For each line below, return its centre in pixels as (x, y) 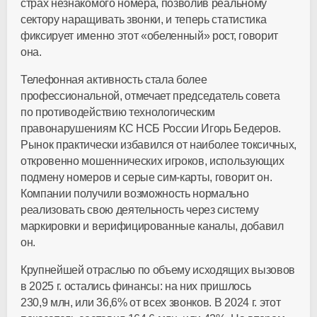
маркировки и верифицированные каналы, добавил (152, 226)
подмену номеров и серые (89, 177)
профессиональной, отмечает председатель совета (150, 96)
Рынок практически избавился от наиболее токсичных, (158, 145)
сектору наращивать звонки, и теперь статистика (144, 19)
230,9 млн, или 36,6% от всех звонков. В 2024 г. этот (151, 302)
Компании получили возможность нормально (135, 194)
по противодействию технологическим (118, 112)
